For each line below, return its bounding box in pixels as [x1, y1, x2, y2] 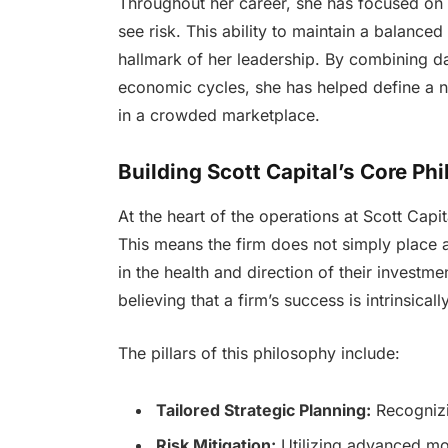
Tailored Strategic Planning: [155, 399, 371, 420]
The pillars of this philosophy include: [117, 342, 400, 363]
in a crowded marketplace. [117, 105, 320, 126]
